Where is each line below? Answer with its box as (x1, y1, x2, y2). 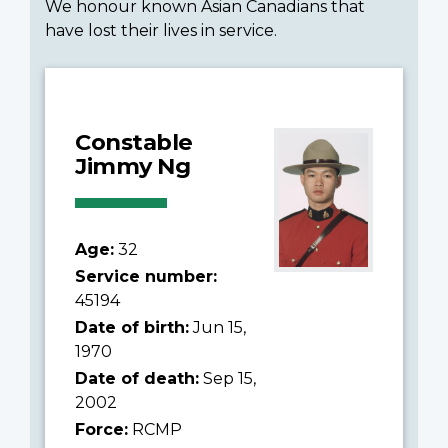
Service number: (75, 266, 217, 286)
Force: (75, 419, 128, 439)
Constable (75, 127, 193, 156)
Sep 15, (199, 368, 256, 388)
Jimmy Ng (75, 151, 190, 180)
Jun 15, (189, 317, 246, 337)
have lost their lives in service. (45, 20, 277, 40)
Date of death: (75, 368, 199, 388)
